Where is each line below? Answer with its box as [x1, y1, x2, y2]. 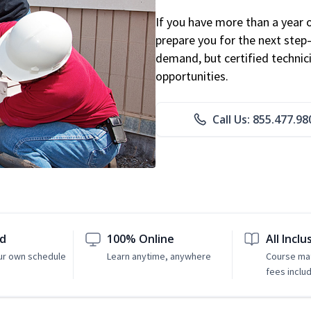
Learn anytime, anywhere [107, 250, 212, 263]
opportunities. [155, 68, 228, 85]
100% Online [107, 231, 175, 247]
